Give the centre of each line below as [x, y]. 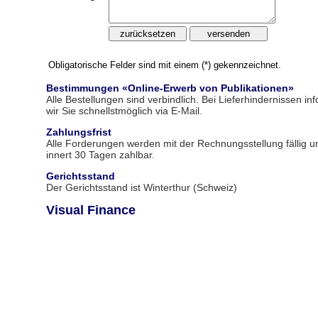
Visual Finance [91, 210]
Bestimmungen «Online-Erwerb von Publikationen [167, 88]
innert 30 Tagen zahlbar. [100, 155]
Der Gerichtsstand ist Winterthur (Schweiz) [142, 187]
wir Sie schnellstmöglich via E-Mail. [124, 111]
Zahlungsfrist [79, 132]
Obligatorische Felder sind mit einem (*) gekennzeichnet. [165, 65]
